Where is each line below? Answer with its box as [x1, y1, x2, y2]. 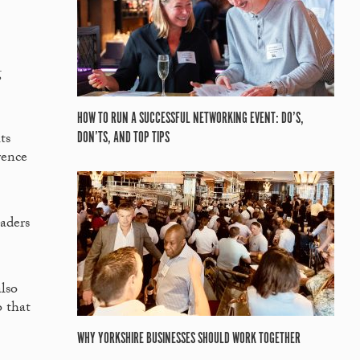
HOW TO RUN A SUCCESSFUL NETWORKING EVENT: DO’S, [77, 109, 304, 129]
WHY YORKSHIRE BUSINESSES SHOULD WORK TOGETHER [77, 329, 301, 349]
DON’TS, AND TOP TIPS [77, 129, 170, 148]
